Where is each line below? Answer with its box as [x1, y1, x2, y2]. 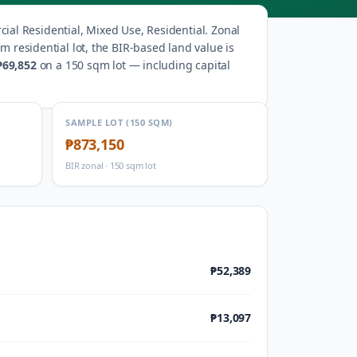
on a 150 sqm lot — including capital [36, 57, 231, 73]
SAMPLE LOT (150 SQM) [65, 116, 173, 128]
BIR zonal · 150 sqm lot [65, 159, 156, 171]
